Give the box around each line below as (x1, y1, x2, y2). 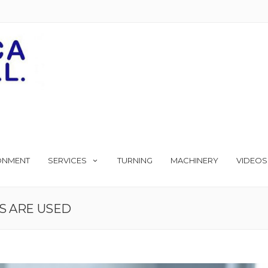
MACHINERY (170, 156, 218, 165)
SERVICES (48, 156, 87, 165)
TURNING (117, 156, 153, 165)
